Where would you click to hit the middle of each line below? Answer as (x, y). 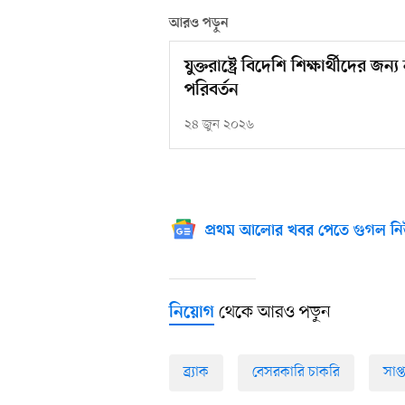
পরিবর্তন (212, 91)
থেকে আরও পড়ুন (273, 313)
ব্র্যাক (196, 373)
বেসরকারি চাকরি (296, 373)
